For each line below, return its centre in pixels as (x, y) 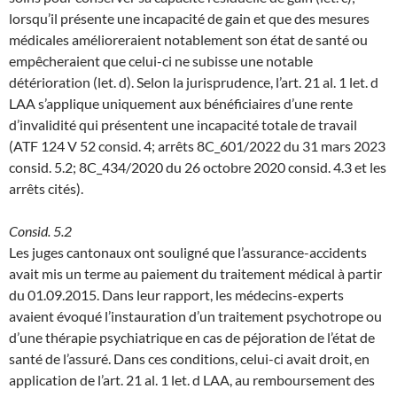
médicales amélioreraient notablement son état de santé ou (188, 39)
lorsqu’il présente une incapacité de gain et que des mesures (189, 18)
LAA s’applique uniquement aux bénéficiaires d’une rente (181, 103)
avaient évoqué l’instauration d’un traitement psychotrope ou (195, 315)
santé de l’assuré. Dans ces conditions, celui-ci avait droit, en (189, 358)
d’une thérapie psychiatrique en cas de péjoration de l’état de (192, 337)
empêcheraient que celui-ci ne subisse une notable (161, 60)
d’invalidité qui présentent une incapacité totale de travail (183, 124)
